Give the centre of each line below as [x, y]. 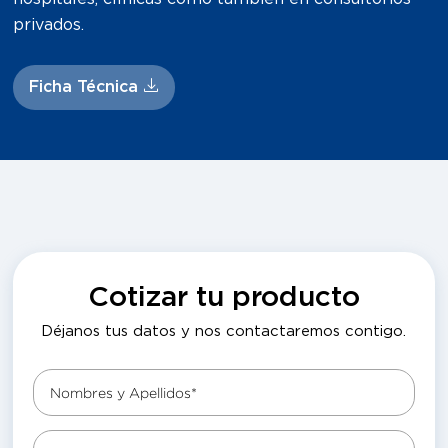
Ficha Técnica [86, 87]
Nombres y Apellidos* [124, 392]
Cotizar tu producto [223, 298]
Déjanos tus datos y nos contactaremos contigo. [224, 331]
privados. [49, 25]
